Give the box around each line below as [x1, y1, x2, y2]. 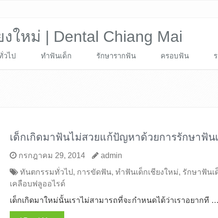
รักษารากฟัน [96, 52, 136, 60]
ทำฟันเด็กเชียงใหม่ [115, 168, 179, 176]
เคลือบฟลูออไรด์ [9, 180, 65, 188]
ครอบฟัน [161, 52, 189, 60]
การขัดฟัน [76, 168, 111, 176]
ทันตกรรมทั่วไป [19, 168, 73, 176]
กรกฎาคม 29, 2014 [16, 151, 85, 160]
